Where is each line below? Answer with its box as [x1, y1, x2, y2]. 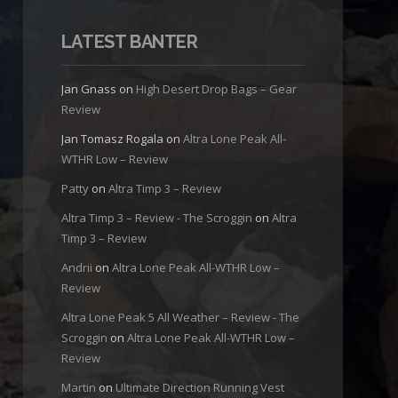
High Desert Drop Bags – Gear [135, 81, 297, 98]
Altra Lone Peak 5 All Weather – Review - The [60, 309, 299, 326]
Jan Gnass [60, 81, 116, 98]
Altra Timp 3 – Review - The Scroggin [60, 210, 252, 227]
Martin [60, 379, 96, 396]
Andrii [60, 259, 92, 276]
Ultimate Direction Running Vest [115, 379, 284, 396]
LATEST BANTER [60, 31, 198, 53]
